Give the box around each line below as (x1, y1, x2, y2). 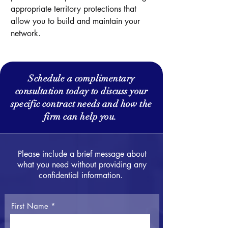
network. (11, 28, 41, 39)
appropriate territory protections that (11, 4, 136, 14)
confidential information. (39, 170, 125, 181)
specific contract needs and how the (11, 98, 152, 109)
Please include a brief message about (17, 149, 147, 159)
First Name (11, 201, 48, 211)
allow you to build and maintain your (11, 16, 140, 26)
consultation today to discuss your (15, 85, 148, 97)
